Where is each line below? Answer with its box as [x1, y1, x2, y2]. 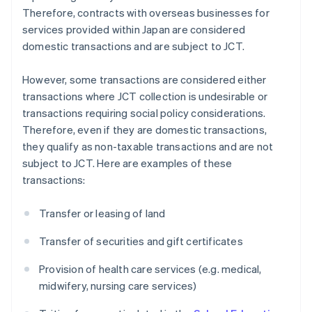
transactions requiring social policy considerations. [22, 106, 266, 120]
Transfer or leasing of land [39, 206, 166, 221]
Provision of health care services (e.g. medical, [39, 262, 262, 276]
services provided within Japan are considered [22, 22, 246, 37]
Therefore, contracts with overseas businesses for [22, 6, 270, 20]
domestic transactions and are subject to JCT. [22, 39, 245, 54]
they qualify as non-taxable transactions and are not [22, 139, 274, 154]
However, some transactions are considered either [22, 72, 267, 87]
